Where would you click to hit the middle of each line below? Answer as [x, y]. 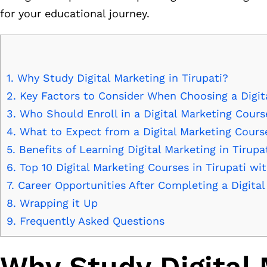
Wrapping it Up [57, 203]
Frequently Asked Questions [90, 221]
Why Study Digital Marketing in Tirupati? [121, 78]
